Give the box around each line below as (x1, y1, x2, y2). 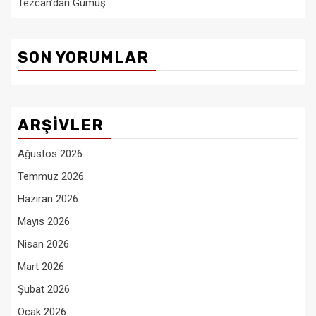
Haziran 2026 (18, 193, 78, 205)
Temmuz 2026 (18, 170, 84, 183)
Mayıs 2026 (18, 215, 70, 228)
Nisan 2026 (18, 238, 69, 250)
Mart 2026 (18, 260, 64, 273)
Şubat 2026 (18, 283, 70, 296)
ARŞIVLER (18, 116, 104, 135)
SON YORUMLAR (18, 48, 149, 67)
